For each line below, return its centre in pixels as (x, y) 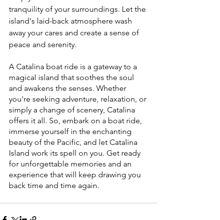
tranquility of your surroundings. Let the (78, 9)
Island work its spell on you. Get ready (76, 153)
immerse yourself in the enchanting (71, 132)
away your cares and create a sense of (75, 33)
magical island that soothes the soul (72, 78)
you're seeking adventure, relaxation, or (79, 99)
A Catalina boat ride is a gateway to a (74, 67)
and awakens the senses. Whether (69, 88)
